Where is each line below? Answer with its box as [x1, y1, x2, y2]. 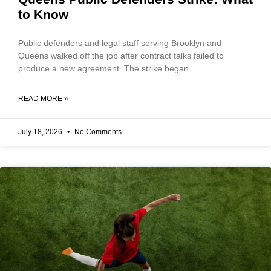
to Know [18, 7, 68, 21]
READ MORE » [18, 94, 68, 103]
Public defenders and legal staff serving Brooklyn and [18, 38, 221, 48]
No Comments [73, 127, 122, 136]
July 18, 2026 [18, 127, 64, 136]
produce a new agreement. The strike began [18, 63, 189, 73]
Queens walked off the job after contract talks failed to [18, 50, 224, 60]
